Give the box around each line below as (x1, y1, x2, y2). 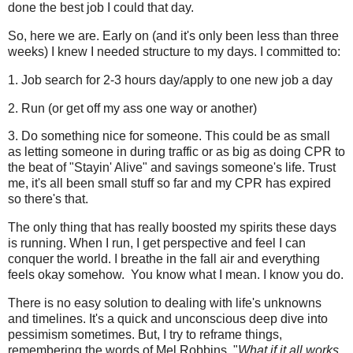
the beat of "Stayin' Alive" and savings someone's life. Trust (8, 161, 336, 175)
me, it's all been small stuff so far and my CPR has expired (8, 176, 331, 191)
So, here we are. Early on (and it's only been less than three (8, 29, 339, 43)
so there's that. (8, 192, 88, 206)
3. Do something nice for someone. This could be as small (8, 129, 330, 143)
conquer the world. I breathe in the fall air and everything (8, 252, 320, 266)
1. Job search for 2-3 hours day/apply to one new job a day (8, 72, 333, 87)
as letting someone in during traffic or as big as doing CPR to (8, 145, 345, 159)
